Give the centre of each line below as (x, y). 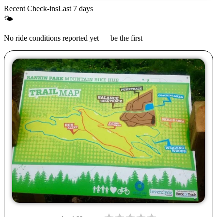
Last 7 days (76, 8)
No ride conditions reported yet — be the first (73, 38)
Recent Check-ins (31, 8)
